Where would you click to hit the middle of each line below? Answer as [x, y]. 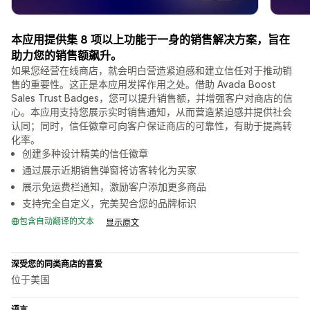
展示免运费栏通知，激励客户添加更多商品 [114, 187]
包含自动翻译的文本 [57, 221]
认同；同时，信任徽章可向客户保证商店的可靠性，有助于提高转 [152, 126]
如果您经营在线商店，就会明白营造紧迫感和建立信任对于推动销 [152, 71]
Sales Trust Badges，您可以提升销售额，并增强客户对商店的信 [152, 98]
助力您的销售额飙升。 [66, 56]
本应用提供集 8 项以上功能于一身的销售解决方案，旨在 [151, 40]
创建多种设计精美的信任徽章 [85, 154]
